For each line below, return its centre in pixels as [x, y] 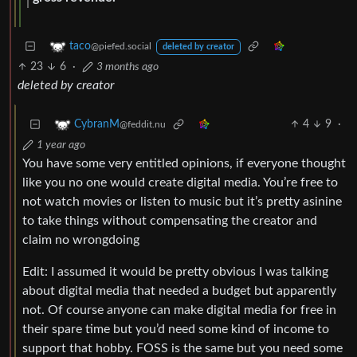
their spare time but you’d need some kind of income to [176, 330]
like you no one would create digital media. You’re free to [180, 183]
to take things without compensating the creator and [170, 221]
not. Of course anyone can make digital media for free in [179, 310]
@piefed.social [121, 47]
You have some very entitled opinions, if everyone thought [184, 164]
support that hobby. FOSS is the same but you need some [182, 349]
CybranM [97, 125]
